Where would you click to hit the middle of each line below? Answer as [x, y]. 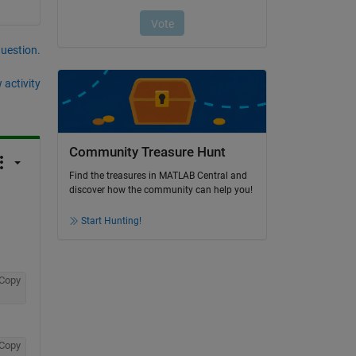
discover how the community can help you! [161, 190]
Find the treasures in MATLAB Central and [158, 176]
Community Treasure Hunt [147, 152]
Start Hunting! [111, 221]
